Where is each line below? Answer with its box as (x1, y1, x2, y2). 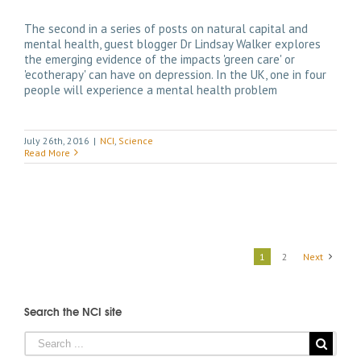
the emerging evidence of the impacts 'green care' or (24, 51, 295, 67)
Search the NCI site (24, 302, 122, 319)
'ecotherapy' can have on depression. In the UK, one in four (24, 66, 326, 82)
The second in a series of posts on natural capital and (24, 20, 308, 36)
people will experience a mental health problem (24, 81, 277, 98)
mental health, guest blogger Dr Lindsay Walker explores (24, 35, 321, 52)
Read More (24, 146, 70, 159)
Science (118, 134, 153, 147)
